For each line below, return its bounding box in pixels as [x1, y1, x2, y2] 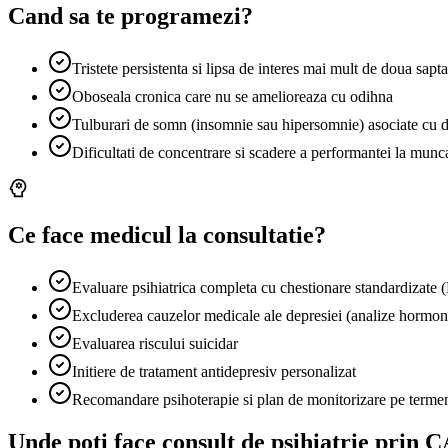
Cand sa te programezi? [8, 2, 253, 29]
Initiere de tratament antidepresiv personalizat [72, 362, 356, 380]
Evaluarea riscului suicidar [72, 334, 238, 352]
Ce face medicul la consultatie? [8, 222, 326, 249]
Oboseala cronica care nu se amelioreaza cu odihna [72, 87, 393, 105]
